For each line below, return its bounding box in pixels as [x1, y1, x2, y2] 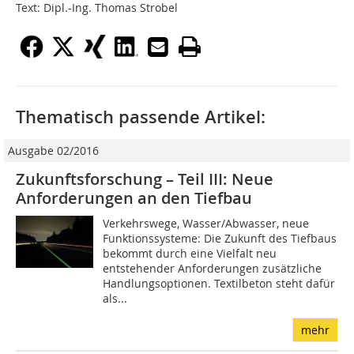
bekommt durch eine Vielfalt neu [103, 246, 277, 262]
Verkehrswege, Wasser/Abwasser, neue [103, 216, 310, 232]
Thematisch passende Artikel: [16, 105, 265, 130]
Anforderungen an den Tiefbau [16, 187, 252, 209]
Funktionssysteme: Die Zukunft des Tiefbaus [103, 231, 337, 247]
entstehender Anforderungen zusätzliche [103, 261, 322, 277]
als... [103, 291, 128, 307]
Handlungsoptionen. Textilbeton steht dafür [103, 276, 336, 292]
